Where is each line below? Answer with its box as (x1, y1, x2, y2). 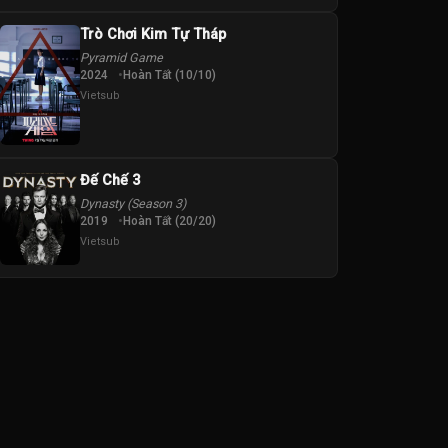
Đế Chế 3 (79, 172, 140, 190)
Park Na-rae (121, 321, 183, 334)
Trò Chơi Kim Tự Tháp (79, 26, 226, 44)
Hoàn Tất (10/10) (122, 68, 216, 83)
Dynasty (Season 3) (79, 196, 186, 212)
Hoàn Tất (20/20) (122, 214, 216, 229)
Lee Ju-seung (30, 321, 102, 334)
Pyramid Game (79, 50, 163, 66)
